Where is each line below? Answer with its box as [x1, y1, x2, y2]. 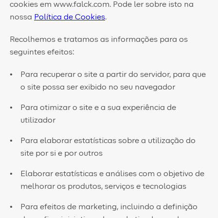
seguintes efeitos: [10, 48, 74, 56]
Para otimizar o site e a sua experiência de [20, 104, 177, 111]
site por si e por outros [20, 149, 103, 157]
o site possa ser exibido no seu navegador [20, 83, 176, 91]
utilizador [20, 116, 56, 124]
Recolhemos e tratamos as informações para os [10, 36, 188, 43]
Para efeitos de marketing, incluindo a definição [20, 203, 198, 211]
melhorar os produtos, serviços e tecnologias [20, 182, 187, 190]
